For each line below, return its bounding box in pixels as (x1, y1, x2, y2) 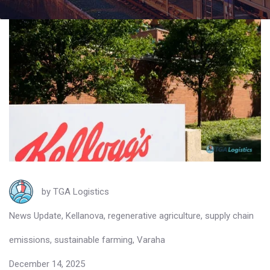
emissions (9, 234, 50, 245)
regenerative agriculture (108, 210, 201, 221)
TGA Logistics (53, 186, 109, 197)
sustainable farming (54, 234, 133, 245)
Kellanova (66, 210, 104, 221)
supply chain (205, 210, 254, 221)
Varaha (137, 234, 165, 245)
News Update (9, 210, 61, 221)
